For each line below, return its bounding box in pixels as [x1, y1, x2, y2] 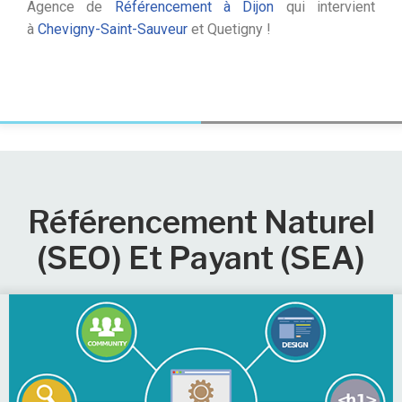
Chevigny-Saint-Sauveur [38, 20, 188, 38]
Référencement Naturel [27, 202, 375, 241]
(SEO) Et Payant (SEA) [37, 238, 365, 277]
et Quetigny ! [188, 20, 271, 38]
